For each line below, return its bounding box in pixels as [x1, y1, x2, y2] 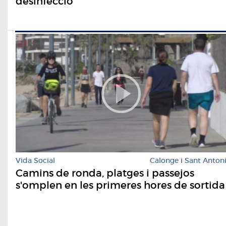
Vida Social [16, 156, 55, 165]
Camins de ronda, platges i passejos [16, 167, 194, 180]
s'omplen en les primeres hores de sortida [16, 179, 225, 192]
